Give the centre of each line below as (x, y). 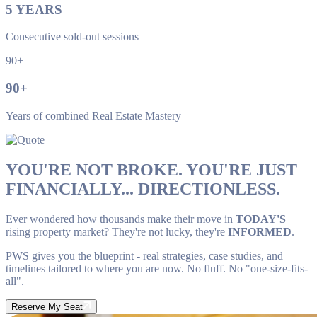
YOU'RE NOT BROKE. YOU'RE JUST (151, 169)
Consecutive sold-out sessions (72, 37)
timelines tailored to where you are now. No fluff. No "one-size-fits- (157, 268)
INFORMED (260, 231)
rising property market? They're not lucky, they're (117, 231)
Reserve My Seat (47, 306)
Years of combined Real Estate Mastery (93, 115)
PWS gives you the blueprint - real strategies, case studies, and (144, 255)
